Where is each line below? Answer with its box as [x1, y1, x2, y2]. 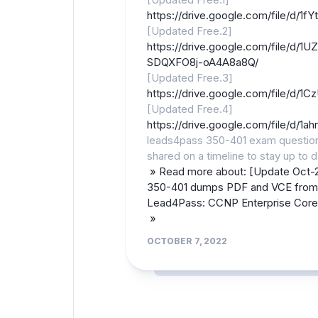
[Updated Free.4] [147, 102, 233, 116]
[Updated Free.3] [147, 71, 233, 85]
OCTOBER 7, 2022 [147, 236, 227, 247]
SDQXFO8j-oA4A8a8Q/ [147, 55, 258, 70]
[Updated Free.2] [147, 24, 232, 38]
